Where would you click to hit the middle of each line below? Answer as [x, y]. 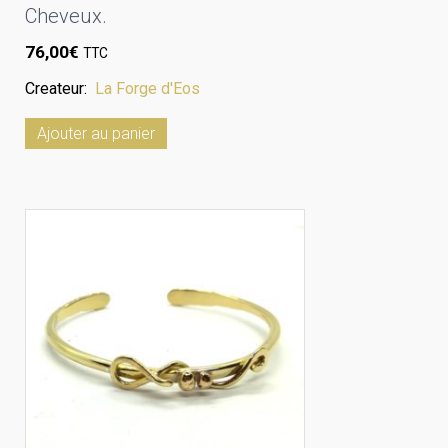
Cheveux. [66, 16]
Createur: [60, 88]
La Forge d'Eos [147, 88]
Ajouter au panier [96, 133]
